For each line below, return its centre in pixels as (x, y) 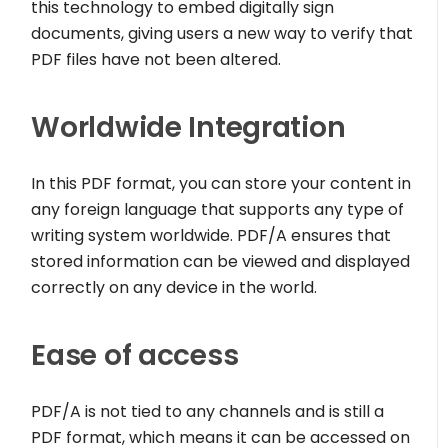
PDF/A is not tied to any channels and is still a (208, 412)
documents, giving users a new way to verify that (222, 34)
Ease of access (135, 356)
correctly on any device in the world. (174, 288)
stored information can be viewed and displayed (221, 262)
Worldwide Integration (188, 128)
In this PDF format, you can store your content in (221, 184)
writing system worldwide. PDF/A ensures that (211, 236)
